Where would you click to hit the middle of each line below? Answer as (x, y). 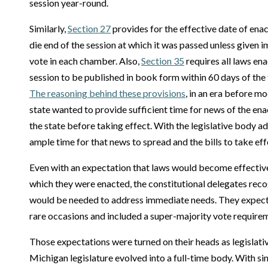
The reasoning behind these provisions (107, 93)
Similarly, (48, 28)
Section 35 (163, 61)
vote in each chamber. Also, (85, 61)
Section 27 (89, 28)
